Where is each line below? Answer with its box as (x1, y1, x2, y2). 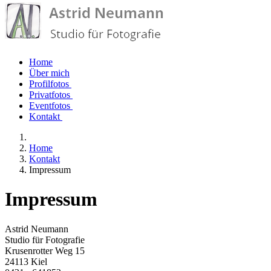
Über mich (29, 68, 70, 78)
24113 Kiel (5, 256, 47, 267)
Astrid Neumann (5, 223, 68, 234)
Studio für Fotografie (5, 234, 85, 245)
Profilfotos (29, 79, 69, 89)
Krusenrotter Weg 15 (5, 245, 85, 256)
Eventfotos (29, 100, 70, 111)
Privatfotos (29, 90, 70, 100)
